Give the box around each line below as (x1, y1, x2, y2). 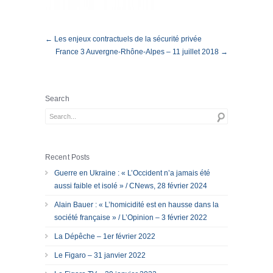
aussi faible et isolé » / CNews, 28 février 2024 (54, 182, 207, 190)
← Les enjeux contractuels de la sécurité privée (45, 35, 202, 43)
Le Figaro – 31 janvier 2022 (54, 251, 146, 260)
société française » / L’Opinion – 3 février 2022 (54, 213, 207, 222)
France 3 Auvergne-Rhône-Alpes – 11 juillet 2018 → (55, 48, 228, 56)
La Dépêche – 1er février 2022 (54, 232, 155, 241)
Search (45, 94, 69, 103)
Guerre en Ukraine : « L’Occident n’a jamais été (54, 169, 210, 177)
